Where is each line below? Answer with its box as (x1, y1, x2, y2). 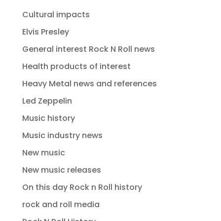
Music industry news (22, 130, 103, 142)
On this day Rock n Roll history (22, 182, 142, 193)
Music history (22, 112, 75, 124)
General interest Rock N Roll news (22, 43, 155, 55)
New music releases (22, 164, 101, 176)
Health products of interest (22, 61, 131, 73)
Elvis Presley (22, 26, 69, 38)
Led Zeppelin (22, 95, 72, 107)
